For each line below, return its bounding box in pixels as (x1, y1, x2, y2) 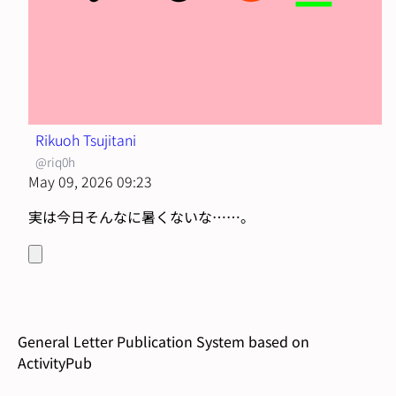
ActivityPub (18, 351, 92, 373)
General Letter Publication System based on (18, 330, 309, 352)
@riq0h (35, 152, 75, 171)
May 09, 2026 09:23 (28, 170, 152, 192)
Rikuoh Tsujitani (35, 128, 136, 150)
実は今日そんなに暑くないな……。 (28, 205, 255, 227)
